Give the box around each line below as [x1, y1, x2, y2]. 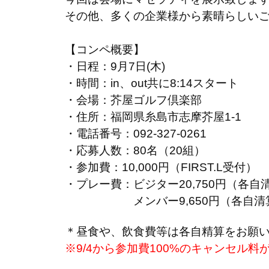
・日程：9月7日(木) [65, 60, 165, 73]
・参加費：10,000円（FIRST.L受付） [65, 161, 257, 174]
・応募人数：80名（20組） [65, 144, 205, 157]
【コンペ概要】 [65, 43, 145, 56]
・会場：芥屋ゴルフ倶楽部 [65, 94, 202, 107]
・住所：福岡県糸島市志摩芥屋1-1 [65, 110, 241, 124]
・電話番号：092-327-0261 [65, 127, 207, 141]
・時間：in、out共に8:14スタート [65, 77, 238, 90]
